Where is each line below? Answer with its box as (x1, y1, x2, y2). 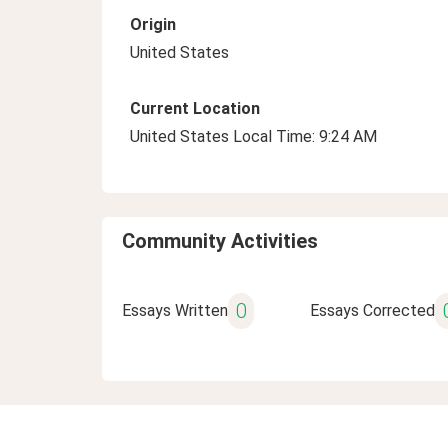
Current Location (130, 99, 260, 118)
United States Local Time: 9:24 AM (130, 127, 377, 146)
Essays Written (122, 301, 228, 320)
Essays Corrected (309, 301, 435, 320)
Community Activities (122, 229, 318, 253)
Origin (130, 15, 176, 34)
